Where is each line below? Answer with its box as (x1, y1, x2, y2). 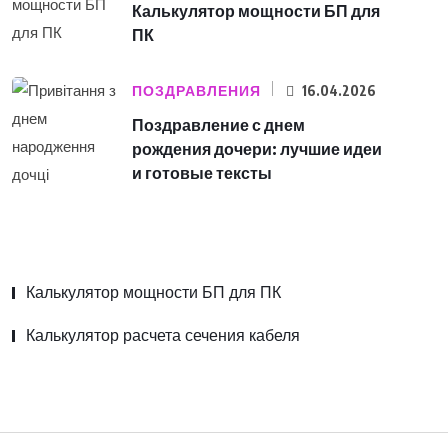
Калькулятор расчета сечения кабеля (26, 324, 300, 346)
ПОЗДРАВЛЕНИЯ (132, 81, 261, 100)
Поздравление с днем (132, 114, 305, 135)
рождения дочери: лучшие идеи (132, 138, 382, 159)
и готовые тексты (132, 162, 272, 183)
